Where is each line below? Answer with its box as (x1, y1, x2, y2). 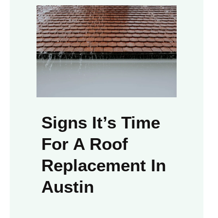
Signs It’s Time (41, 113, 160, 132)
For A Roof (41, 134, 128, 154)
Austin (41, 177, 94, 197)
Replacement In (41, 156, 166, 175)
